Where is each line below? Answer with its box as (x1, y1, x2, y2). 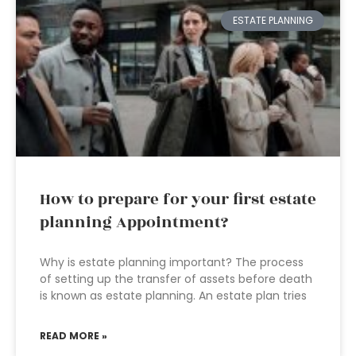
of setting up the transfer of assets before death (40, 271, 312, 287)
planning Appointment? (40, 211, 228, 234)
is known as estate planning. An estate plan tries (40, 288, 307, 304)
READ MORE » (40, 329, 107, 342)
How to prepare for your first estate (40, 188, 316, 211)
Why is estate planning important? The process (40, 254, 304, 270)
